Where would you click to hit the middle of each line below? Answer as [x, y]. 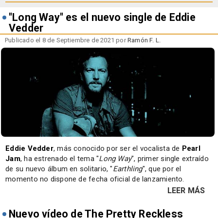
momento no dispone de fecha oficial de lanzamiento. [95, 179]
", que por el [162, 169]
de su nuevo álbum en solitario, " [59, 169]
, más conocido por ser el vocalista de [118, 148]
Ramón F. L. [144, 40]
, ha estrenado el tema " [60, 158]
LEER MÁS [186, 190]
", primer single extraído [170, 158]
